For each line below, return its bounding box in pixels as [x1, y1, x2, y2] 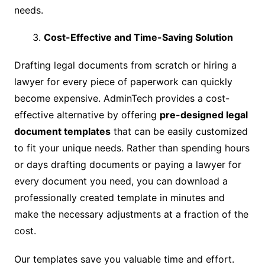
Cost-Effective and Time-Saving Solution [43, 31, 233, 43]
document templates [14, 125, 111, 137]
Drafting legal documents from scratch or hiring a [14, 59, 237, 71]
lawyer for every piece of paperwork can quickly [14, 75, 232, 88]
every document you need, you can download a [14, 174, 228, 187]
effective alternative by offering [14, 108, 160, 121]
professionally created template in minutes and [14, 191, 225, 203]
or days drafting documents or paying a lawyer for [14, 158, 241, 170]
